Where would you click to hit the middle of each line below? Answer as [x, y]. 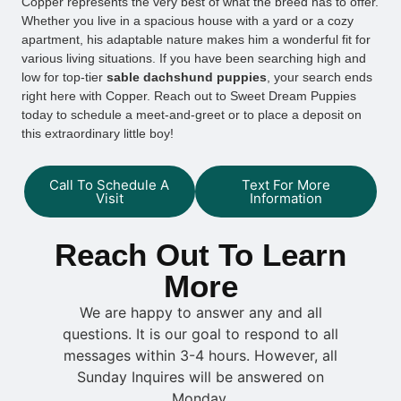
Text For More [286, 184]
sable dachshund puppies [187, 77]
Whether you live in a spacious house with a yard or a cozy [188, 21]
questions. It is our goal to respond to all [200, 333]
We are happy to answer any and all [200, 312]
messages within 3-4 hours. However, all [200, 355]
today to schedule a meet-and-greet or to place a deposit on [192, 115]
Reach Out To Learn [200, 254]
